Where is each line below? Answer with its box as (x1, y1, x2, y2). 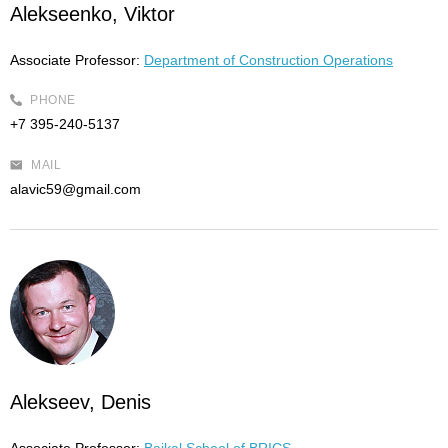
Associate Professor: (10, 52, 140, 68)
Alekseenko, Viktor (10, 3, 175, 25)
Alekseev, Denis (10, 391, 151, 413)
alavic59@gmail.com (10, 181, 141, 197)
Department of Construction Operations (144, 52, 393, 68)
